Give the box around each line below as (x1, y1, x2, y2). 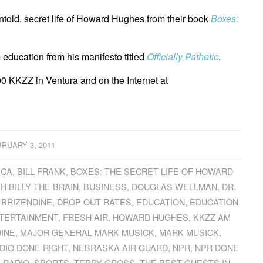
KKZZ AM (193, 210, 231, 223)
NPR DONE (195, 241, 240, 254)
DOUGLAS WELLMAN (131, 180, 218, 193)
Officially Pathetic (147, 50, 218, 64)
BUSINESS (83, 180, 127, 193)
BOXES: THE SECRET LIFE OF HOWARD (70, 164, 233, 177)
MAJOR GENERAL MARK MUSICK (20, 225, 155, 238)
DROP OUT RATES (57, 195, 132, 208)
